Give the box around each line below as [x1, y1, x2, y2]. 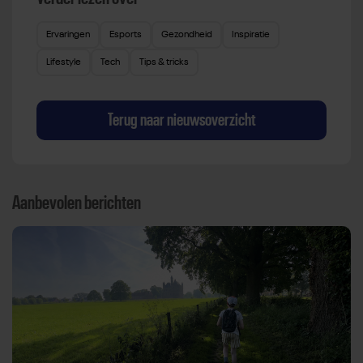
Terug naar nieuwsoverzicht [107, 110, 256, 129]
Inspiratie [232, 29, 270, 40]
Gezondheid [161, 29, 212, 40]
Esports [109, 29, 142, 40]
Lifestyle [46, 57, 81, 67]
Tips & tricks [139, 57, 189, 67]
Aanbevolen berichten [12, 193, 141, 213]
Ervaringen [46, 29, 90, 40]
